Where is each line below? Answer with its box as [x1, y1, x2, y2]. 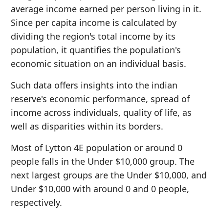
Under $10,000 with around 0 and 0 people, [11, 183, 189, 195]
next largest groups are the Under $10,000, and [11, 169, 207, 181]
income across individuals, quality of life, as [11, 107, 192, 118]
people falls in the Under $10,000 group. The [11, 155, 195, 167]
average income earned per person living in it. [11, 3, 201, 15]
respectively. [11, 197, 62, 208]
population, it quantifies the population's [11, 44, 181, 56]
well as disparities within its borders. [11, 120, 163, 132]
